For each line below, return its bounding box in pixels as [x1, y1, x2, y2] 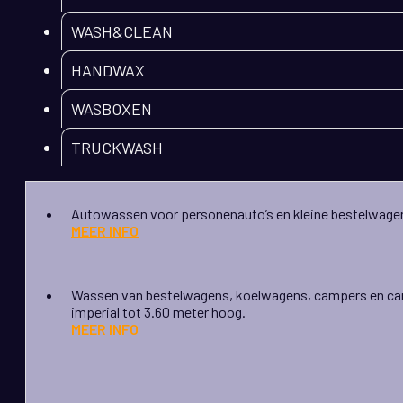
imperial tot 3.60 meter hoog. [71, 303, 246, 321]
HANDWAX [71, 60, 145, 81]
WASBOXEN [71, 99, 152, 120]
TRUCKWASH [71, 138, 163, 158]
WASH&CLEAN [71, 22, 173, 42]
